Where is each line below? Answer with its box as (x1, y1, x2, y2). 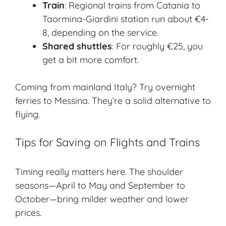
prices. (15, 207, 41, 219)
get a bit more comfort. (42, 54, 139, 66)
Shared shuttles (42, 40, 112, 52)
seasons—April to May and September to (15, 180, 185, 192)
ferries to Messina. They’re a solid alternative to (15, 95, 211, 107)
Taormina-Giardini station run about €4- (42, 13, 209, 25)
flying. (15, 108, 40, 121)
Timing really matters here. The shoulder (15, 166, 183, 178)
